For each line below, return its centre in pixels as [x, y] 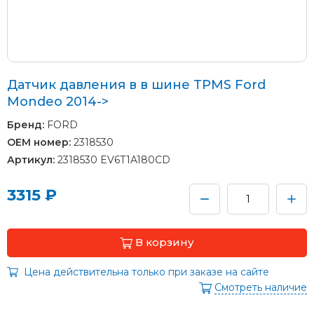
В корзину [165, 242]
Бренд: [26, 124]
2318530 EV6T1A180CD [112, 159]
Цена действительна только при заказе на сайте [146, 272]
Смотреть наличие [261, 288]
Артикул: [31, 159]
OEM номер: [39, 142]
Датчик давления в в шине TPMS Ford [136, 84]
